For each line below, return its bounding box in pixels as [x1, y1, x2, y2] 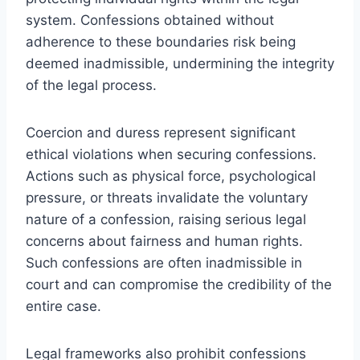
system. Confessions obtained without [26, 11, 274, 28]
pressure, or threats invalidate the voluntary [26, 189, 308, 206]
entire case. [26, 297, 101, 314]
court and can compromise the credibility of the [26, 276, 332, 292]
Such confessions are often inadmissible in [26, 254, 302, 271]
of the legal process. [26, 76, 157, 93]
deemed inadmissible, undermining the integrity [26, 55, 334, 72]
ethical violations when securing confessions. [26, 145, 317, 162]
